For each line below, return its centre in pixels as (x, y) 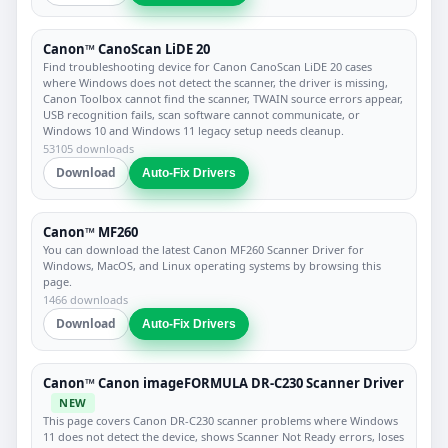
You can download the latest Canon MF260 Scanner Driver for (203, 249)
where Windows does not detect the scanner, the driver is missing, (215, 82)
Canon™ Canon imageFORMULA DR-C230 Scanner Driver (223, 382)
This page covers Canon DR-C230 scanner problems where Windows (220, 421)
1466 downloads (85, 299)
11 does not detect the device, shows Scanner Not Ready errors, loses (223, 437)
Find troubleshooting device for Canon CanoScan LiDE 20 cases (207, 66)
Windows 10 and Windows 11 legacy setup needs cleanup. (193, 130)
